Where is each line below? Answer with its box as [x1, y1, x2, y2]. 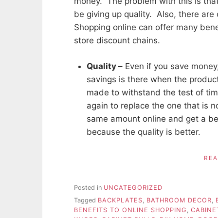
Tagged [74, 197, 98, 204]
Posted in [74, 183, 104, 191]
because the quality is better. [86, 127, 200, 137]
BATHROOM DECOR [146, 197, 212, 204]
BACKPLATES [98, 197, 143, 204]
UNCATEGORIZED [104, 183, 163, 191]
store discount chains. [74, 36, 160, 46]
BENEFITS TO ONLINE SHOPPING [74, 206, 187, 214]
